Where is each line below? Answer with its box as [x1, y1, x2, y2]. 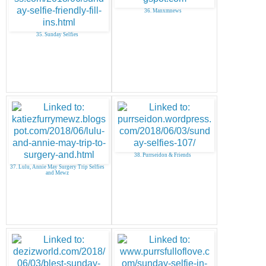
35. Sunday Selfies [36, 31, 78, 37]
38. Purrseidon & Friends [134, 151, 191, 158]
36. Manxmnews [144, 7, 182, 14]
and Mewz [45, 169, 69, 176]
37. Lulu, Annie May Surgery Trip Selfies [9, 163, 104, 170]
